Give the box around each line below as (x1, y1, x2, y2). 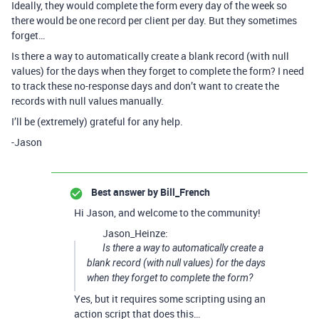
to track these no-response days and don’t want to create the (11, 79, 279, 93)
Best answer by (91, 185, 158, 199)
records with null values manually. (11, 94, 164, 108)
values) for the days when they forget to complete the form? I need (11, 64, 304, 78)
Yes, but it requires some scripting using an (74, 292, 266, 305)
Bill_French (158, 185, 210, 199)
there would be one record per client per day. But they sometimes (11, 14, 297, 27)
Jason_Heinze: (103, 226, 168, 240)
